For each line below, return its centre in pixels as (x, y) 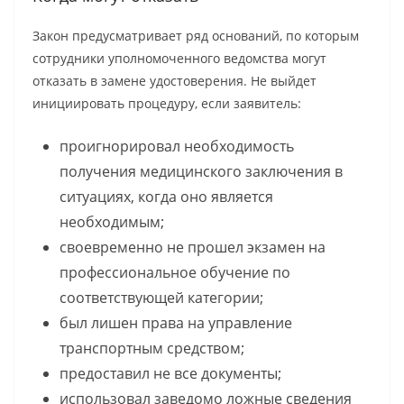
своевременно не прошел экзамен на (193, 248)
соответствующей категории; (161, 298)
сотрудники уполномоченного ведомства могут (179, 59)
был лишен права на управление (176, 323)
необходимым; (112, 222)
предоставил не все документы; (170, 374)
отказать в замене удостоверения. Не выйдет (174, 81)
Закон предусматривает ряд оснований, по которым (196, 36)
